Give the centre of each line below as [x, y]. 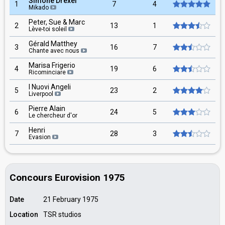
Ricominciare [47, 72]
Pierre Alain [47, 108]
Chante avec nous [54, 51]
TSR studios [62, 214]
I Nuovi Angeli [50, 87]
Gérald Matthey [53, 44]
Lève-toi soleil [48, 29]
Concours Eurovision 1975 [67, 178]
